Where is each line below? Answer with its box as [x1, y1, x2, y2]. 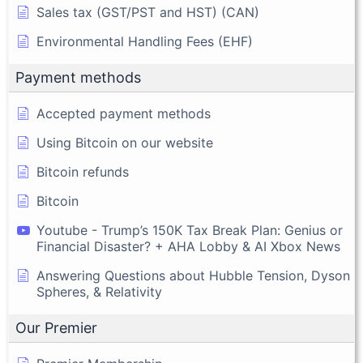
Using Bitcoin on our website [36, 135, 213, 152]
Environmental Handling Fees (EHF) [36, 33, 253, 50]
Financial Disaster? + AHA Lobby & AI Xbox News [36, 238, 340, 255]
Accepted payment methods [36, 105, 211, 122]
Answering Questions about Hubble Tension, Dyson [36, 267, 350, 284]
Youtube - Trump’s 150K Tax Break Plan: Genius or [36, 222, 343, 239]
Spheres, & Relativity [36, 284, 162, 301]
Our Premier [15, 319, 97, 337]
